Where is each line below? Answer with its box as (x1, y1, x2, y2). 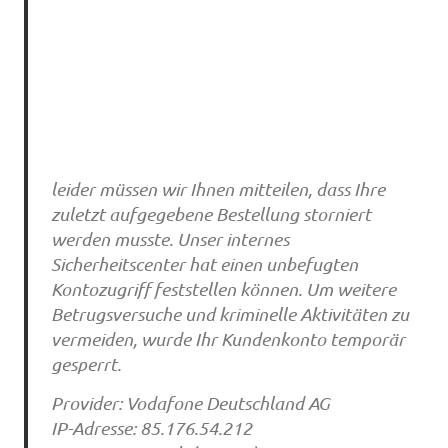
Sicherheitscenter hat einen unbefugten (50, 253, 358, 276)
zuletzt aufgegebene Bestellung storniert (50, 203, 371, 226)
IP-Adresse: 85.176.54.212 (50, 416, 252, 439)
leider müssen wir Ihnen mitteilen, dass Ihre (50, 178, 385, 201)
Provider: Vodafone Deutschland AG (50, 391, 330, 414)
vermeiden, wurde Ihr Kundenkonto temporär (50, 328, 405, 351)
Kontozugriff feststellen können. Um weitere (50, 278, 396, 301)
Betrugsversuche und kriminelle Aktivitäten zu (50, 303, 409, 326)
